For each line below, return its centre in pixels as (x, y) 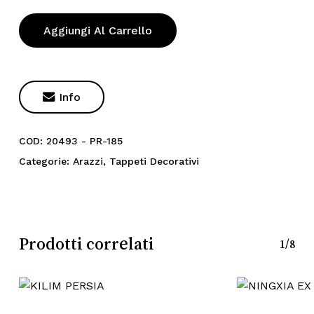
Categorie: (46, 161)
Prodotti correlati (86, 244)
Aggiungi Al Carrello (97, 30)
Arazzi (88, 161)
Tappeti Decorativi (154, 161)
